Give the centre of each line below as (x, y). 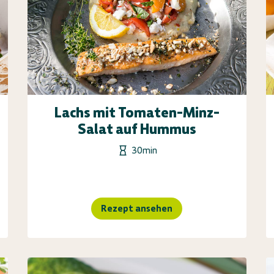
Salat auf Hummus (137, 129)
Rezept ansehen (137, 208)
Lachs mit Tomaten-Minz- (137, 112)
